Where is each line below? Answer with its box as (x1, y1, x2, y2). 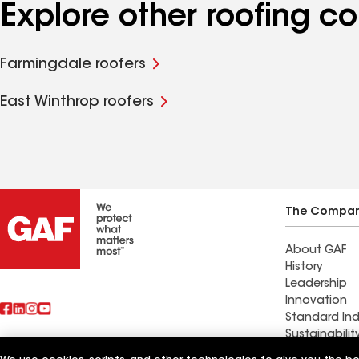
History (285, 262, 322, 273)
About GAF (285, 245, 346, 256)
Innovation (285, 296, 347, 307)
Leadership (285, 279, 347, 290)
